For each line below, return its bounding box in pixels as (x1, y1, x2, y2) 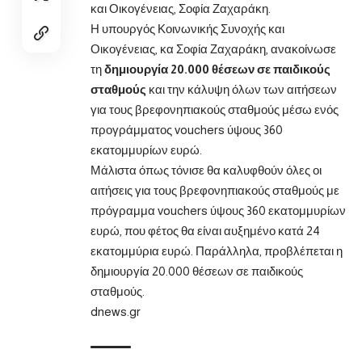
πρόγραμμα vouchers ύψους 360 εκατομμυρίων (90, 203, 346, 217)
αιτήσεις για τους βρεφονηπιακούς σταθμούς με (90, 183, 339, 197)
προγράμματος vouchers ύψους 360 (90, 122, 283, 137)
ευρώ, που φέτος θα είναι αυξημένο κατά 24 (90, 223, 320, 238)
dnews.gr (90, 304, 141, 318)
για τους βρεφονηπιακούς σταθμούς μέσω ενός (90, 102, 339, 116)
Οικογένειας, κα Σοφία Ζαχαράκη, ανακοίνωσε (90, 41, 336, 56)
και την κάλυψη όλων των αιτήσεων (146, 82, 337, 96)
